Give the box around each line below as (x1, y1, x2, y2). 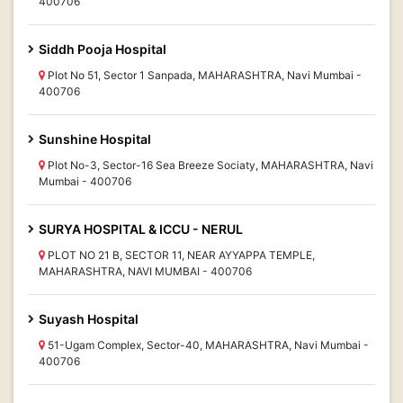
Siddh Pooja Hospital (39, 41, 166, 57)
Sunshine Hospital (39, 131, 151, 147)
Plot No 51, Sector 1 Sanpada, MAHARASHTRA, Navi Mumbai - (45, 68, 362, 82)
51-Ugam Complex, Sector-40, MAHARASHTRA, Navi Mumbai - (45, 338, 369, 352)
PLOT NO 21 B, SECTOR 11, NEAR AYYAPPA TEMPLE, (45, 248, 315, 262)
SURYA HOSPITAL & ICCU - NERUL (39, 221, 243, 237)
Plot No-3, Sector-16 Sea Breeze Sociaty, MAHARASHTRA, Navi (45, 158, 373, 172)
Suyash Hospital (39, 311, 139, 327)
